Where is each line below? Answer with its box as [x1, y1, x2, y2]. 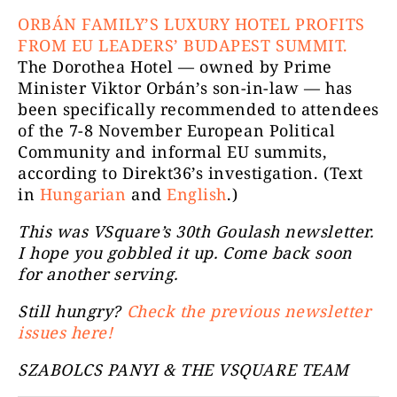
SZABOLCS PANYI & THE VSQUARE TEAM [18, 358, 349, 380]
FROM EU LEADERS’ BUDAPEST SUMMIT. [18, 34, 348, 56]
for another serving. [18, 262, 183, 284]
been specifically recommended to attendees [18, 97, 379, 120]
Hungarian [39, 183, 127, 205]
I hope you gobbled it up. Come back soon [18, 241, 353, 263]
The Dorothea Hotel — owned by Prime [18, 55, 332, 77]
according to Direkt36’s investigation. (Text [18, 161, 363, 183]
